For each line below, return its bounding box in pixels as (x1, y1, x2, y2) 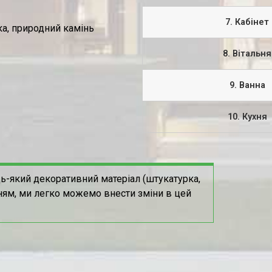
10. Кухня (227, 112, 267, 123)
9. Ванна (229, 80, 265, 91)
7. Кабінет (225, 17, 269, 28)
